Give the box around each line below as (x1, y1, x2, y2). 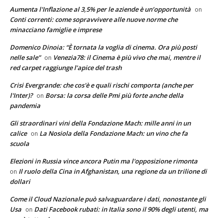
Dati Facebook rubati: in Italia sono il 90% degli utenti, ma (34, 204, 208, 214)
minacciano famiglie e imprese (10, 25, 102, 34)
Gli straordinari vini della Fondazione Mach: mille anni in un (10, 118, 191, 127)
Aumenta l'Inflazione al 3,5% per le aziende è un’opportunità (10, 4, 191, 14)
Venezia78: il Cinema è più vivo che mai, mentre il (53, 53, 200, 62)
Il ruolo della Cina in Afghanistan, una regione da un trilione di (18, 166, 207, 176)
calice (10, 128, 27, 138)
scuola (10, 139, 29, 148)
